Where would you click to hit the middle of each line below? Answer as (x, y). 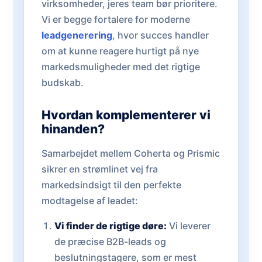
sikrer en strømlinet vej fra (100, 169)
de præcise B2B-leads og (110, 242)
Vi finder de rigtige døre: (110, 226)
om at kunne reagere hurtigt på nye (120, 51)
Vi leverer (188, 226)
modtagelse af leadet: (90, 201)
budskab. (63, 82)
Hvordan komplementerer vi (126, 115)
